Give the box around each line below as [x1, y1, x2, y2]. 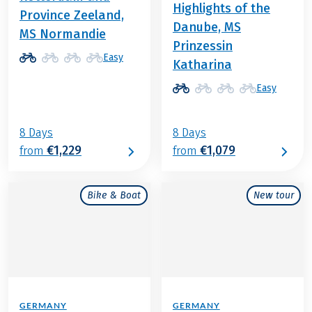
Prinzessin [172, 38, 233, 54]
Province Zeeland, [19, 8, 124, 24]
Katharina [172, 57, 232, 73]
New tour [253, 189, 294, 202]
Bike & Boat [86, 189, 141, 202]
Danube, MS [172, 19, 241, 36]
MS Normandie [19, 26, 106, 42]
